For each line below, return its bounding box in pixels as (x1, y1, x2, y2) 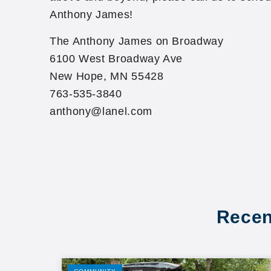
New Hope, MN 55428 (50, 70, 164, 82)
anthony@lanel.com (50, 105, 152, 117)
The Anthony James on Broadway (50, 35, 224, 47)
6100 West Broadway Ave (50, 53, 183, 65)
